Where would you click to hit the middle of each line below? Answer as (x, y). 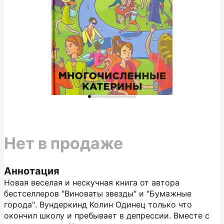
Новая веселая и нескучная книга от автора (92, 182)
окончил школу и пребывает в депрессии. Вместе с (107, 215)
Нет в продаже (63, 143)
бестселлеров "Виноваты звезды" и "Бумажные (98, 193)
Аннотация (32, 171)
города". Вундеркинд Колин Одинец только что (98, 204)
